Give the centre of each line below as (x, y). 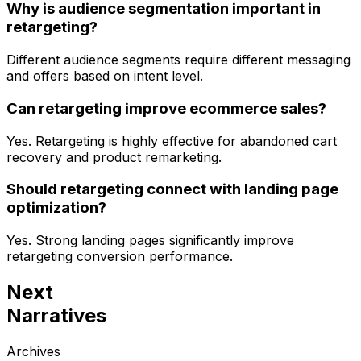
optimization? (56, 208)
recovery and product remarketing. (114, 157)
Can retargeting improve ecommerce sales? (166, 108)
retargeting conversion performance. (120, 256)
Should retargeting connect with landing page (172, 189)
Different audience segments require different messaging (178, 60)
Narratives (56, 315)
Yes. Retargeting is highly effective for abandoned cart (172, 141)
